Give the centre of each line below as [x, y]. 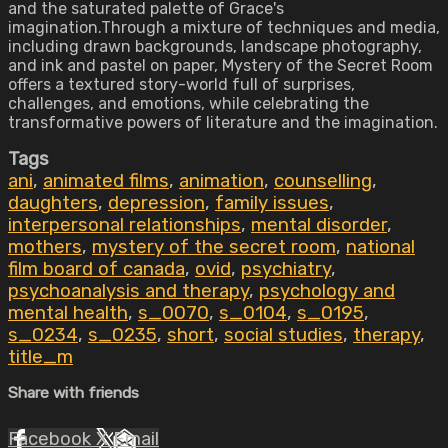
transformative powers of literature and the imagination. [223, 122]
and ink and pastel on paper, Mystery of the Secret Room [220, 65]
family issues [272, 203]
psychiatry [286, 269]
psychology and [327, 291]
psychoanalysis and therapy [128, 291]
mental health [68, 313]
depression [156, 203]
